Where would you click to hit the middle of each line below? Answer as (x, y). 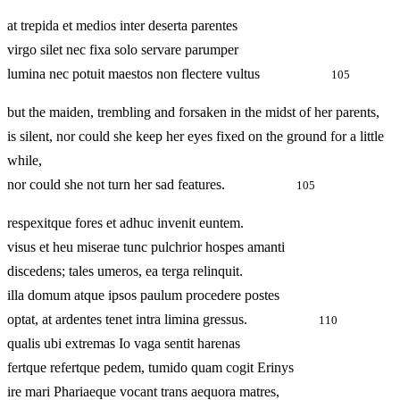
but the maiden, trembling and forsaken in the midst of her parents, (193, 112)
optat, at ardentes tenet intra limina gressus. (163, 320)
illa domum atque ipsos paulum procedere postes (143, 296)
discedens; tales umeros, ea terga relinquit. (125, 271)
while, (25, 161)
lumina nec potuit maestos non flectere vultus (169, 74)
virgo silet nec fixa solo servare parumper (123, 50)
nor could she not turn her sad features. (152, 185)
